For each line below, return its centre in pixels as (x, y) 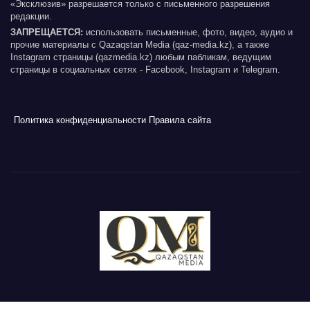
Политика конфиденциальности (80, 120)
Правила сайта (180, 120)
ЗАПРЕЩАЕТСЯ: (47, 33)
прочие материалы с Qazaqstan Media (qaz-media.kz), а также (140, 45)
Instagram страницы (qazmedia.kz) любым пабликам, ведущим (141, 57)
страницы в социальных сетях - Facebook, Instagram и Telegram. (145, 70)
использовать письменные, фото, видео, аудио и (188, 33)
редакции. (34, 17)
